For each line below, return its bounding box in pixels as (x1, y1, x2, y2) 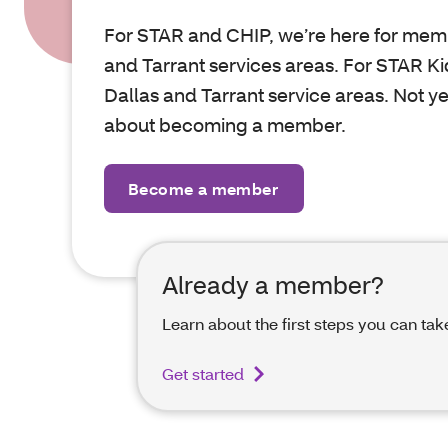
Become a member (128, 178, 281, 199)
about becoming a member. (104, 112, 350, 137)
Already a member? (162, 269, 384, 300)
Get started (162, 363, 244, 384)
